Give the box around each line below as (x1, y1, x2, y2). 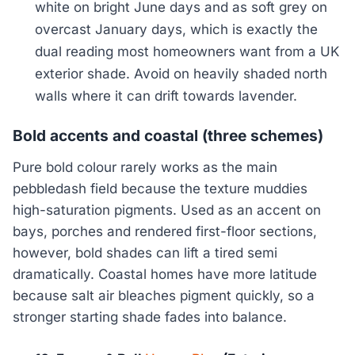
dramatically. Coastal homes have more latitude (13, 266, 317, 283)
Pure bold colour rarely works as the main (13, 159, 277, 176)
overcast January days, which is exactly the (35, 21, 319, 37)
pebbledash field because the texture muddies (13, 181, 307, 197)
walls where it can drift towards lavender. (35, 87, 298, 104)
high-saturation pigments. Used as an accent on (13, 202, 321, 219)
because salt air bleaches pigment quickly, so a (13, 288, 315, 304)
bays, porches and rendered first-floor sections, (13, 223, 317, 240)
